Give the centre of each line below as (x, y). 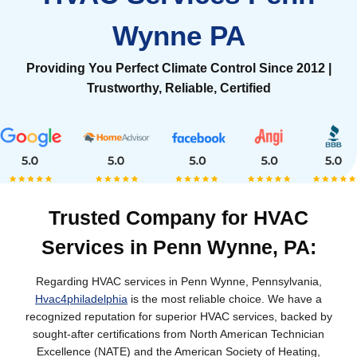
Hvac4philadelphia (81, 298)
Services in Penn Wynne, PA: (178, 247)
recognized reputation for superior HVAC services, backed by (178, 316)
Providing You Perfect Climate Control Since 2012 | (178, 68)
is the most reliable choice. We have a (225, 298)
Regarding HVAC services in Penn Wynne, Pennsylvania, (178, 281)
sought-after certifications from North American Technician (178, 333)
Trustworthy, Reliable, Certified (178, 88)
